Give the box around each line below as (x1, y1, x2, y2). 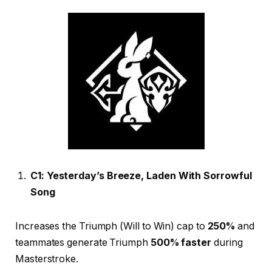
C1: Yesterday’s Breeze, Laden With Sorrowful (30, 169, 252, 182)
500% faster (150, 236, 211, 248)
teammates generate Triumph (15, 236, 151, 248)
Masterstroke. (15, 253, 78, 265)
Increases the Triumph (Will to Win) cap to (15, 220, 208, 232)
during (211, 236, 243, 248)
